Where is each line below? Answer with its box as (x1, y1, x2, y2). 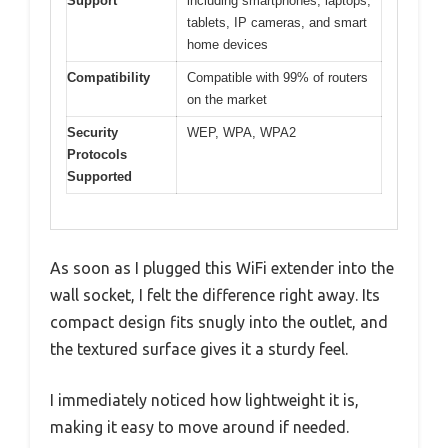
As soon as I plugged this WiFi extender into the (50, 258, 394, 277)
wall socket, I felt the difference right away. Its (50, 285, 380, 304)
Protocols (67, 147, 127, 163)
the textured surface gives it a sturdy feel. (50, 339, 348, 358)
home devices (187, 37, 268, 53)
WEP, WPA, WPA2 (187, 125, 296, 141)
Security (67, 125, 118, 141)
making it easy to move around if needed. (50, 417, 349, 436)
